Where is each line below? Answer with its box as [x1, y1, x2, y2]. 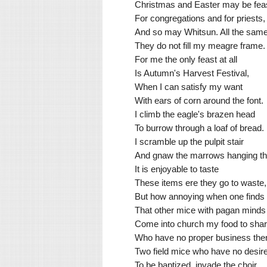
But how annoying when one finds [135, 191, 265, 201]
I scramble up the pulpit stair [135, 136, 244, 147]
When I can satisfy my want [135, 81, 243, 92]
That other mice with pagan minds [135, 204, 266, 215]
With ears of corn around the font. [135, 95, 263, 105]
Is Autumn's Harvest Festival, [135, 67, 249, 78]
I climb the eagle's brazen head [135, 108, 255, 119]
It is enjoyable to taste [135, 163, 219, 174]
